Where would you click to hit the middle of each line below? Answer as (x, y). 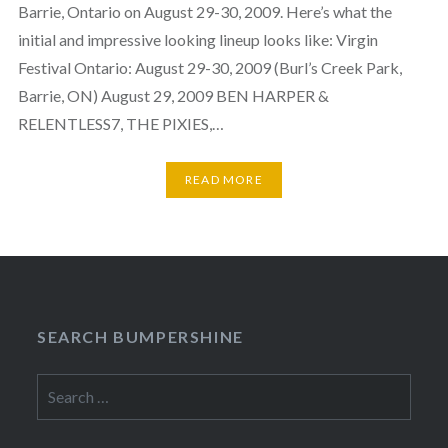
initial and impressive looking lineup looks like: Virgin (197, 39)
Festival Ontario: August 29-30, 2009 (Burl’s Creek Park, (209, 67)
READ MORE (224, 180)
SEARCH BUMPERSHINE (140, 336)
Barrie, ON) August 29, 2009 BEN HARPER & (173, 95)
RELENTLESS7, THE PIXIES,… (120, 123)
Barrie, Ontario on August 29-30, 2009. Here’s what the (204, 11)
